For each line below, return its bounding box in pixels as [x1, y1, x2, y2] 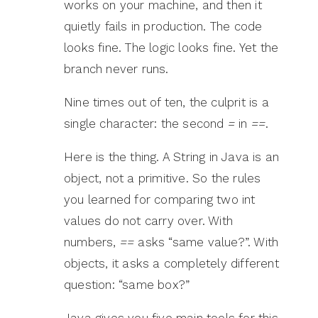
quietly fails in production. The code [64, 18, 263, 33]
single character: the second [64, 116, 228, 131]
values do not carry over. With [64, 213, 233, 228]
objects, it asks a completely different [64, 256, 279, 270]
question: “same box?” [64, 277, 190, 292]
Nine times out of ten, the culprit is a [64, 94, 269, 109]
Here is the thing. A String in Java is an [64, 149, 280, 164]
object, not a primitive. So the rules [64, 170, 261, 185]
